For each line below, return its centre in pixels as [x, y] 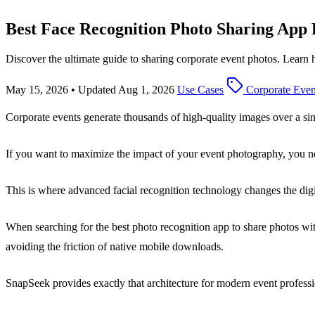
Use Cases [200, 89]
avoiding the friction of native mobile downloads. [115, 246]
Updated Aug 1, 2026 [126, 89]
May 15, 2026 [37, 89]
